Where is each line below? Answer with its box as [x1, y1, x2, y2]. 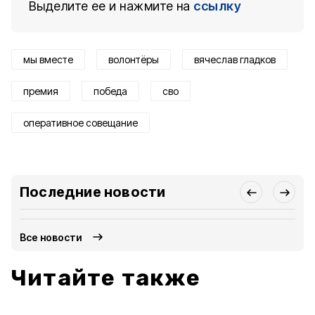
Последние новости [20, 184, 166, 200]
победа [94, 85, 127, 97]
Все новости [20, 231, 83, 243]
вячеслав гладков [194, 53, 276, 65]
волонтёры [108, 53, 159, 65]
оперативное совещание [23, 117, 138, 129]
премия [23, 85, 58, 97]
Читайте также [11, 264, 201, 291]
